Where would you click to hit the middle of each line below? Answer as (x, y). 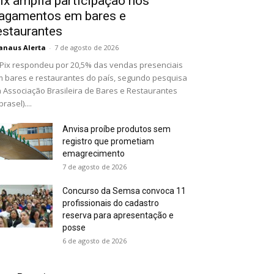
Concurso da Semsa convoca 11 (124, 191)
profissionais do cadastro (111, 203)
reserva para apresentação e (118, 215)
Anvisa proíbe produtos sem (117, 129)
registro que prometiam (108, 141)
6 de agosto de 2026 (94, 241)
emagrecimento (94, 154)
